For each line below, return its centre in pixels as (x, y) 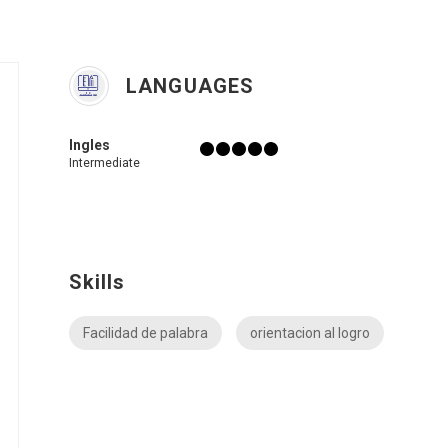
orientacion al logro (310, 333)
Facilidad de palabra (145, 333)
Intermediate (104, 163)
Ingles (89, 145)
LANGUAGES (187, 86)
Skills (97, 282)
